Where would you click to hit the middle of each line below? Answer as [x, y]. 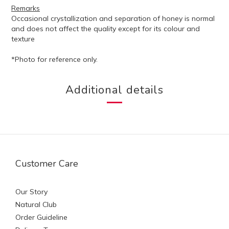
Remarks [26, 8]
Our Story [31, 192]
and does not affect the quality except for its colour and [106, 29]
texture [23, 39]
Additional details [114, 90]
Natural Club [36, 204]
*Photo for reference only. [54, 59]
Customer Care [47, 164]
